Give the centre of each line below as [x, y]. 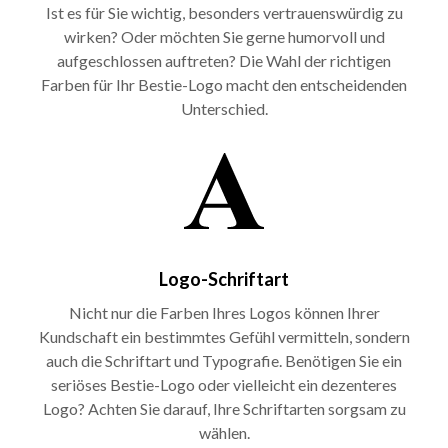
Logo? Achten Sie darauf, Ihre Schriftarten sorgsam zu [224, 408]
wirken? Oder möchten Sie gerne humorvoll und [224, 36]
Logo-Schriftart [224, 278]
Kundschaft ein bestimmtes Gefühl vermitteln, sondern [224, 336]
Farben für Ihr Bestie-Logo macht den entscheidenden [224, 84]
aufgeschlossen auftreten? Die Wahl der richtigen [224, 60]
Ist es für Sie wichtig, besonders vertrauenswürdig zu [224, 12]
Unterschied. [224, 108]
